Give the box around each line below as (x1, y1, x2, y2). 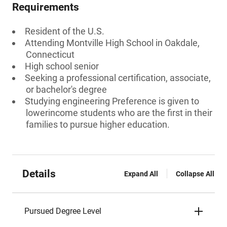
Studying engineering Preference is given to (25, 96, 199, 106)
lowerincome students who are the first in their (26, 107, 212, 118)
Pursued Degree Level (24, 206, 101, 216)
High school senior (25, 61, 99, 71)
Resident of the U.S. (25, 26, 104, 36)
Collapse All (176, 170, 214, 178)
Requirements (12, 1, 79, 13)
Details (22, 168, 56, 180)
